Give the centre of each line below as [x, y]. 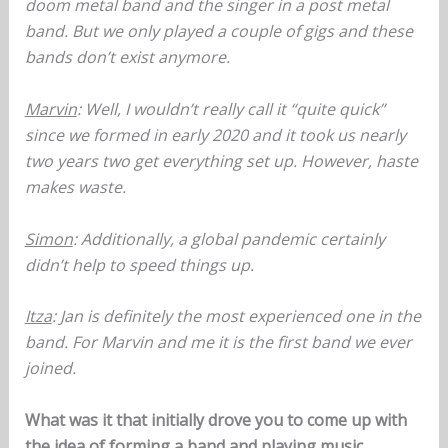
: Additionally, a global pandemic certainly [228, 238]
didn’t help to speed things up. [139, 264]
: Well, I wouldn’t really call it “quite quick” [230, 108]
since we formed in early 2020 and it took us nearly [215, 134]
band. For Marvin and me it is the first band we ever [218, 342]
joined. [50, 368]
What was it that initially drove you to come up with [215, 419]
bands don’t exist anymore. [127, 57]
